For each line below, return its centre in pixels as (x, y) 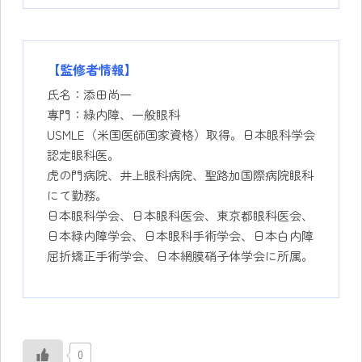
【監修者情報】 (92, 70)
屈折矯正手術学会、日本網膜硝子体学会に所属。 (180, 255)
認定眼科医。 (83, 154)
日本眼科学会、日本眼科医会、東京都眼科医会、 (180, 215)
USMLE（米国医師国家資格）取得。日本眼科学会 (181, 134)
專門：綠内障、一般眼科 (113, 114)
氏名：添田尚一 (89, 93)
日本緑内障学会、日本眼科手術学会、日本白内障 (180, 235)
